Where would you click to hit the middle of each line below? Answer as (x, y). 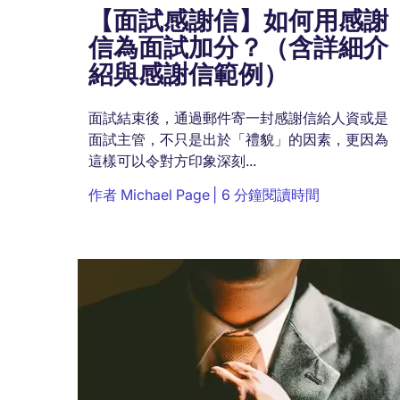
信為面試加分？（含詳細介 (238, 48)
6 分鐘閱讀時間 (271, 195)
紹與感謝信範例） (188, 75)
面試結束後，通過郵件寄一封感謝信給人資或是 (238, 118)
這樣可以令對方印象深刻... (172, 161)
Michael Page (165, 195)
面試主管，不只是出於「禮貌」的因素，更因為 (238, 140)
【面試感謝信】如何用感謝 (238, 21)
